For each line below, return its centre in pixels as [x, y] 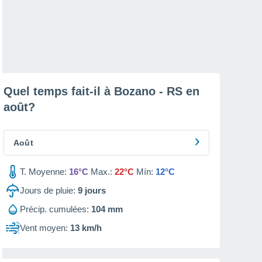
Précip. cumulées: [54, 209]
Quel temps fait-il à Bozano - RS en [101, 91]
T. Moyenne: [43, 172]
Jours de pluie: [48, 190]
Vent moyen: [44, 228]
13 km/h [86, 228]
